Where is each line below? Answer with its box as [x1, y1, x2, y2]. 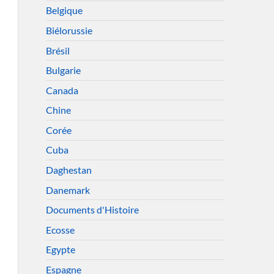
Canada [45, 84, 78, 96]
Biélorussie [45, 24, 92, 36]
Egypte [45, 243, 75, 256]
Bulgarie [45, 64, 81, 76]
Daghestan [45, 164, 92, 176]
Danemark [45, 183, 90, 196]
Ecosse [45, 223, 75, 235]
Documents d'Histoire [45, 204, 139, 216]
